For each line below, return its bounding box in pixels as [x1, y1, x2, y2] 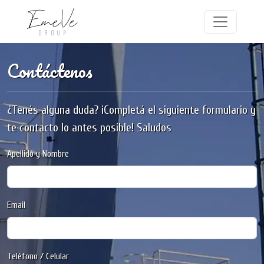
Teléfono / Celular [7, 251, 69, 262]
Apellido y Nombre [7, 148, 69, 159]
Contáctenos [7, 57, 93, 85]
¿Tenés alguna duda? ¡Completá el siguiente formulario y [7, 103, 256, 117]
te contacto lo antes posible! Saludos [7, 121, 171, 134]
